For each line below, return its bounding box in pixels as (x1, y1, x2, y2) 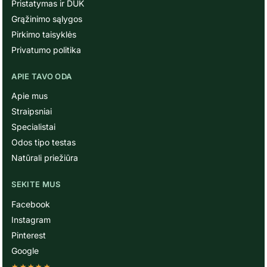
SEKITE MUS (11, 179, 61, 190)
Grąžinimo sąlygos (11, 13, 83, 24)
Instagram (11, 214, 51, 225)
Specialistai (11, 122, 56, 132)
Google (11, 245, 39, 256)
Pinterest (11, 229, 46, 240)
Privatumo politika (11, 44, 82, 55)
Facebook (11, 198, 51, 209)
